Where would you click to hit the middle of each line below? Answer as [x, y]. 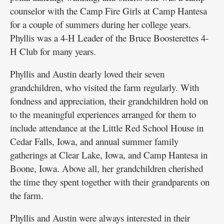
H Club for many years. [53, 51]
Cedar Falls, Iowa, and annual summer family [94, 141]
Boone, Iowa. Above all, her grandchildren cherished [106, 168]
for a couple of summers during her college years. [100, 24]
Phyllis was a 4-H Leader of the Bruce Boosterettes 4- [109, 37]
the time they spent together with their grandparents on [110, 181]
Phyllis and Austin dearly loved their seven [87, 73]
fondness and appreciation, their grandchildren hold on [109, 100]
